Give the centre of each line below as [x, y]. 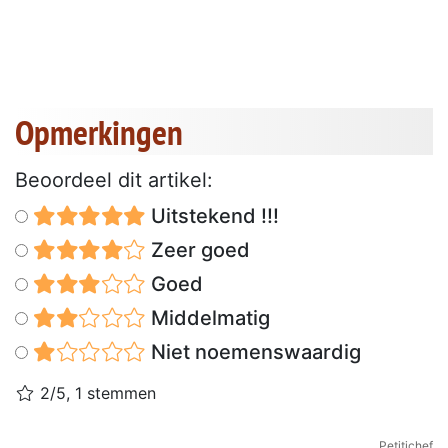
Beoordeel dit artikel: [114, 179]
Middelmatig [207, 317]
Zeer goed [197, 249]
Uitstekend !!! [212, 215]
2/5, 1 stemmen [95, 392]
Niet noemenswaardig [253, 351]
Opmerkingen [99, 131]
